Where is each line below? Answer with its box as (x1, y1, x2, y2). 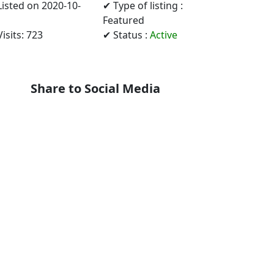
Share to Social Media (31, 80, 160, 97)
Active (150, 28, 177, 42)
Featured (103, 13, 144, 28)
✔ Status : (103, 28, 150, 42)
